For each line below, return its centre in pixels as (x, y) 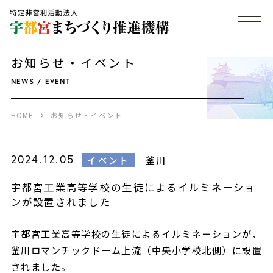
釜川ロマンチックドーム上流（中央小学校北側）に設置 (136, 250)
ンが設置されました (61, 202)
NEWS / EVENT (41, 81)
